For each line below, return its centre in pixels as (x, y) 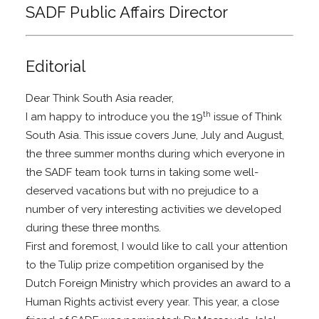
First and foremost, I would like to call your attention (157, 247)
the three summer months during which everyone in (156, 154)
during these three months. (94, 228)
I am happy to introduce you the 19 (115, 117)
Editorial (56, 67)
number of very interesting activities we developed (154, 210)
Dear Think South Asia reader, (100, 99)
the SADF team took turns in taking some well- (142, 173)
